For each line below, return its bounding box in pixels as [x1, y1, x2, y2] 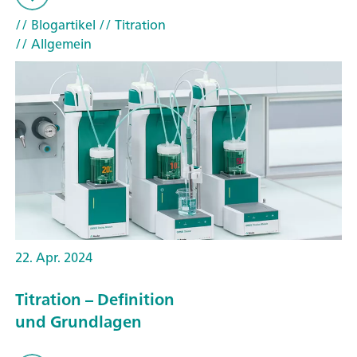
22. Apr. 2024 [15, 246, 92, 269]
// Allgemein [15, 33, 92, 56]
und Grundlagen [15, 307, 142, 335]
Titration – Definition [15, 284, 175, 313]
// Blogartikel [15, 14, 96, 37]
